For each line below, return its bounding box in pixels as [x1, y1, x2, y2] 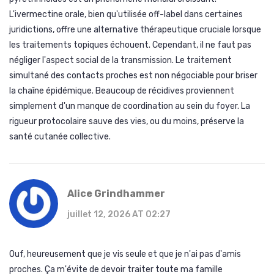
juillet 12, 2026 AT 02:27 [67, 209, 171, 220]
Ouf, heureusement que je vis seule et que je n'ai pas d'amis [9, 249, 241, 260]
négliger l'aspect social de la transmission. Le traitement [9, 55, 232, 66]
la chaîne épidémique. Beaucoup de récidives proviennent [9, 86, 234, 97]
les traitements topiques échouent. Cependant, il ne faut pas [9, 40, 251, 51]
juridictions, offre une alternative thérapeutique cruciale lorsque [9, 24, 261, 35]
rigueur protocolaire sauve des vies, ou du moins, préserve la [9, 116, 244, 127]
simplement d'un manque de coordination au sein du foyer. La [9, 101, 250, 112]
